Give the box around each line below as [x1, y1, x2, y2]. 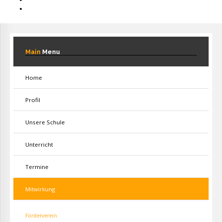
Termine [25, 163, 49, 170]
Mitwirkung [25, 185, 55, 193]
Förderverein [25, 212, 57, 219]
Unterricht [25, 141, 53, 148]
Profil [25, 96, 40, 104]
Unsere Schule [25, 118, 65, 126]
